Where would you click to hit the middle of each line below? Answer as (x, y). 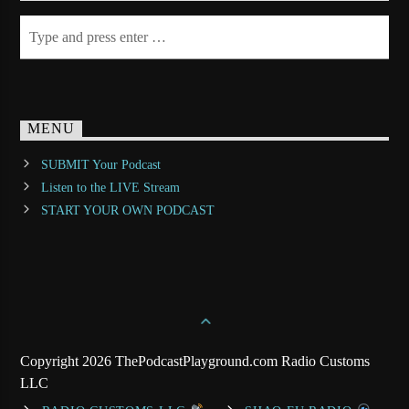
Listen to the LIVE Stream (110, 187)
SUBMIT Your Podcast (100, 164)
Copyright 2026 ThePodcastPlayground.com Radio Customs (195, 361)
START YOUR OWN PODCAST (127, 210)
